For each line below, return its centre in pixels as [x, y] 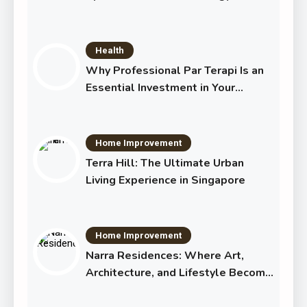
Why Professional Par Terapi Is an [174, 70]
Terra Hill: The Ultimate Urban [164, 163]
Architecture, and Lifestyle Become [179, 272]
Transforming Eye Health [150, 12]
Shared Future [123, 105]
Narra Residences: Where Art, [164, 255]
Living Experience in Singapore [165, 180]
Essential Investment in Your [160, 87]
